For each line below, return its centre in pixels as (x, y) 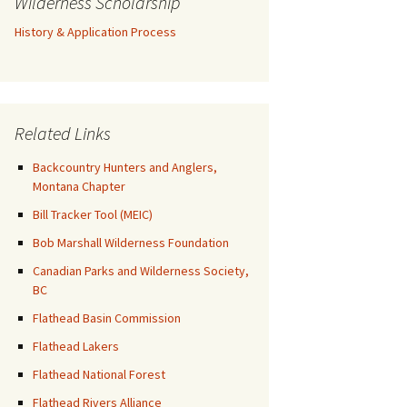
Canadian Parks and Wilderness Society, (141, 271)
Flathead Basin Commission (107, 318)
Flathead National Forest (99, 374)
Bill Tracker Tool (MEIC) (93, 214)
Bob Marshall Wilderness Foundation (131, 243)
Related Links (63, 133)
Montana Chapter (79, 186)
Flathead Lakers (76, 346)
